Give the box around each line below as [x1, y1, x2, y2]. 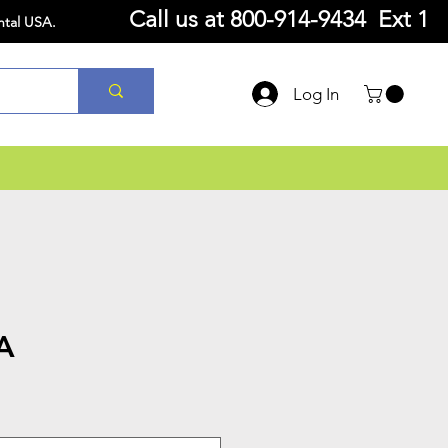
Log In [293, 83, 340, 104]
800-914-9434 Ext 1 [230, 6, 429, 33]
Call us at [129, 6, 230, 33]
